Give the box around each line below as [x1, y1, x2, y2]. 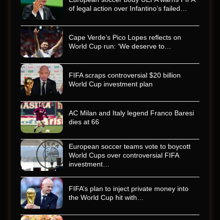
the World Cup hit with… [69, 193, 144, 202]
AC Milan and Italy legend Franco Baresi [69, 109, 194, 117]
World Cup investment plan [69, 80, 153, 88]
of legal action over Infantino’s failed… [69, 4, 187, 13]
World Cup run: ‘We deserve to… [69, 42, 171, 51]
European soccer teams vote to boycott [69, 142, 191, 151]
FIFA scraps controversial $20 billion [69, 71, 181, 80]
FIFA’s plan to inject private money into [69, 185, 189, 193]
